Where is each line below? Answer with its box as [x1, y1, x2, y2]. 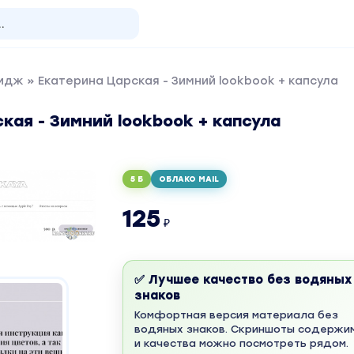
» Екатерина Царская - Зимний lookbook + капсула [24, 74, 338, 88]
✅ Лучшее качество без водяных [134, 273, 352, 287]
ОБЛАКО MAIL [158, 174, 219, 184]
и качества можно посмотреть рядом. [134, 337, 348, 349]
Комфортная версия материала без [134, 309, 338, 321]
